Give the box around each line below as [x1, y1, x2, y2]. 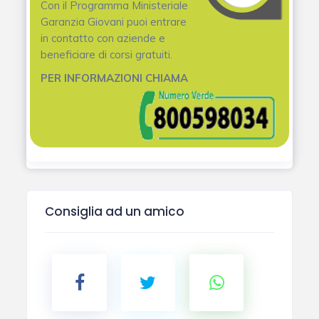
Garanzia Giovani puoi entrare [41, 14, 187, 28]
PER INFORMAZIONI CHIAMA [41, 70, 189, 85]
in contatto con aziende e [41, 31, 166, 45]
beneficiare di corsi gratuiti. [41, 47, 173, 61]
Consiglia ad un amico [45, 202, 185, 220]
